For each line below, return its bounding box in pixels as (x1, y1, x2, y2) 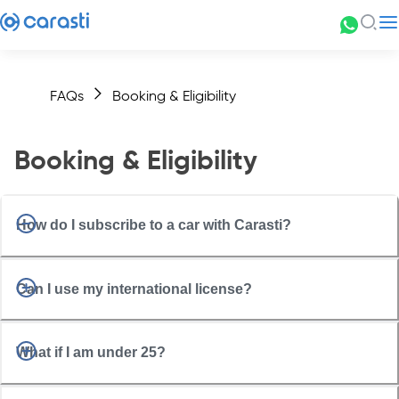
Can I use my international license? (16, 281, 252, 297)
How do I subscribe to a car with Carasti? (16, 217, 291, 233)
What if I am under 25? (16, 345, 166, 361)
